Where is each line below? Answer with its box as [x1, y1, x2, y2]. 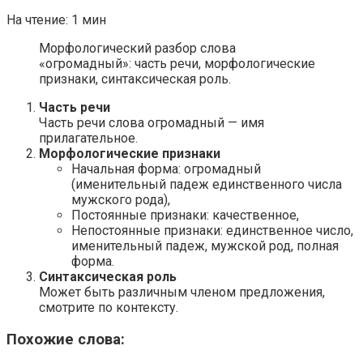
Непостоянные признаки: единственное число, [71, 223, 353, 238]
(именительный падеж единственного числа [71, 177, 342, 192]
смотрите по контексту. [39, 300, 178, 315]
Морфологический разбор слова [39, 41, 236, 56]
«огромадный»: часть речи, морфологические [39, 56, 315, 71]
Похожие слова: [6, 330, 125, 348]
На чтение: [6, 12, 68, 28]
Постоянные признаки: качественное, [71, 207, 299, 223]
